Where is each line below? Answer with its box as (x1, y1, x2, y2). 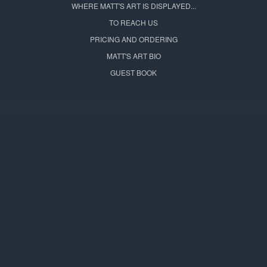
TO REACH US (109, 17, 158, 27)
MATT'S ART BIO (106, 50, 161, 61)
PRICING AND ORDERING (89, 33, 178, 44)
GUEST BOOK (110, 67, 157, 77)
